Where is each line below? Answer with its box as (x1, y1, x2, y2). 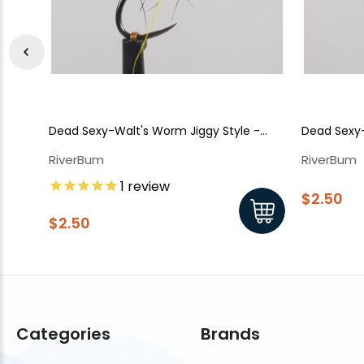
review (124, 177, 170, 197)
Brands (200, 322, 260, 345)
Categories (16, 322, 110, 345)
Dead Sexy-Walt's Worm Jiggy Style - (49, 123, 260, 140)
